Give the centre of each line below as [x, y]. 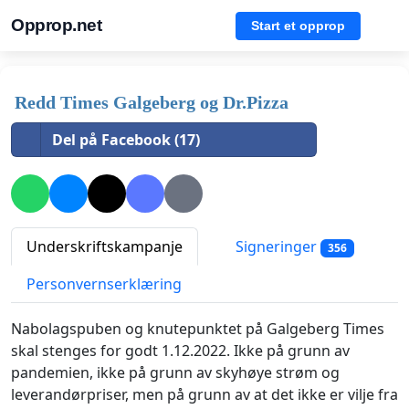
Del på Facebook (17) [126, 140]
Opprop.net [56, 25]
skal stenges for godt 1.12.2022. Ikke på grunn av [180, 351]
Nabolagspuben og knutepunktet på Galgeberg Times [198, 329]
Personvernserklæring [104, 284]
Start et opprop [298, 25]
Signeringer [276, 247]
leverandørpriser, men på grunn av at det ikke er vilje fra [204, 395]
